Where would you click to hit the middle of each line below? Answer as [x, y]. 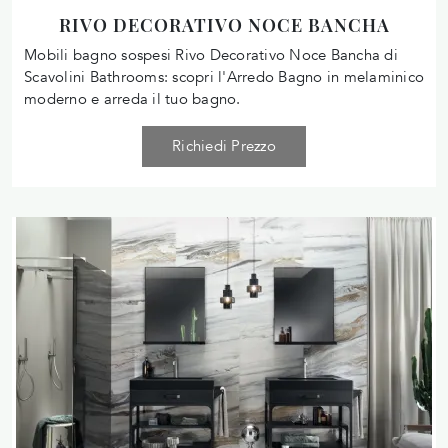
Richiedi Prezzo [224, 145]
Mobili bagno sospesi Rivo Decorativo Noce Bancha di [211, 54]
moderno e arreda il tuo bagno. [132, 98]
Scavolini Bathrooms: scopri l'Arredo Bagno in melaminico [224, 76]
